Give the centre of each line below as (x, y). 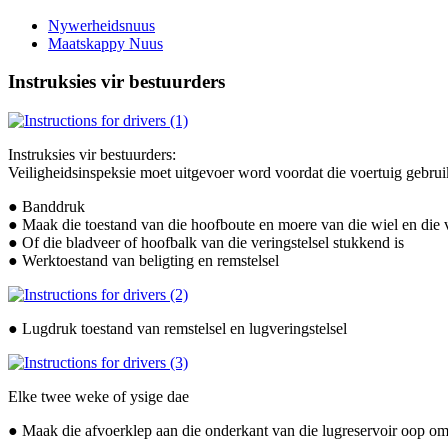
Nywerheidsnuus (101, 25)
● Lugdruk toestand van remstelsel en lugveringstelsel (177, 328)
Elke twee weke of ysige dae (98, 396)
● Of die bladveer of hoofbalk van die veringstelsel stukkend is (206, 242)
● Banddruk (46, 206)
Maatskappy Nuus (105, 43)
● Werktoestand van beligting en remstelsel (143, 260)
